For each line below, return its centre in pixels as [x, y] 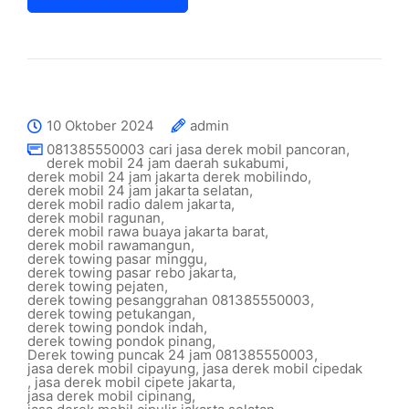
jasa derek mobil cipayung [111, 368]
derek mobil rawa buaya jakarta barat [146, 231]
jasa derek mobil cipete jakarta [133, 382]
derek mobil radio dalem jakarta [129, 204]
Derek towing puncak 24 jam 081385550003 [171, 355]
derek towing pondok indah [115, 327]
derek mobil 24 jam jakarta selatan [138, 190]
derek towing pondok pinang [120, 341]
